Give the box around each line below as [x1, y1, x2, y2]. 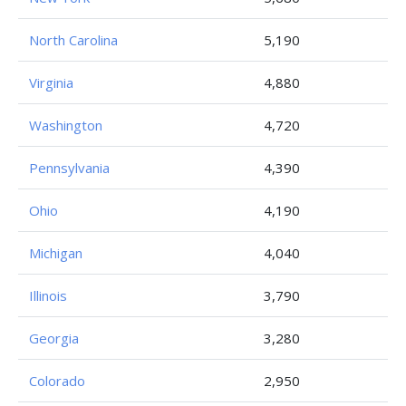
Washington [29, 116, 102, 134]
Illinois [29, 286, 67, 304]
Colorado [29, 372, 85, 390]
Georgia [29, 329, 79, 347]
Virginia [29, 73, 73, 92]
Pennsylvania [29, 159, 110, 177]
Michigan [29, 244, 82, 262]
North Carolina [29, 31, 118, 49]
